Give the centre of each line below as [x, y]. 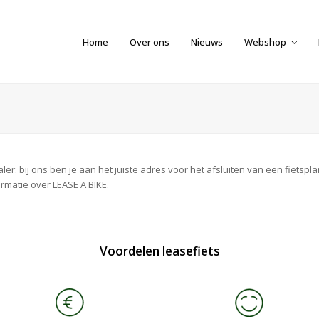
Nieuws [207, 42]
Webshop [266, 42]
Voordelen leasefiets [159, 251]
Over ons [150, 42]
